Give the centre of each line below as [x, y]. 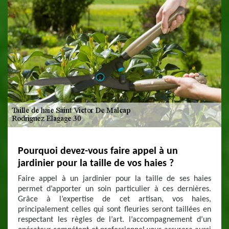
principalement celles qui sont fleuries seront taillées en [114, 210]
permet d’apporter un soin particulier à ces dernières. [114, 189]
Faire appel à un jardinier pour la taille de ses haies [114, 179]
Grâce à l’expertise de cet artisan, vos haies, [114, 199]
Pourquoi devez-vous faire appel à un [98, 151]
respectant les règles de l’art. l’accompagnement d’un [114, 220]
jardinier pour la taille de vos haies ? [96, 164]
